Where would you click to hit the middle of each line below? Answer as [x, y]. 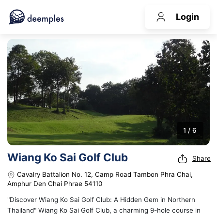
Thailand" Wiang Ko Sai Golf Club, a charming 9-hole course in [104, 210]
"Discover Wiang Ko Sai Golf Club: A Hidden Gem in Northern [101, 199]
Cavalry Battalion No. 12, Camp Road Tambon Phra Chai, [105, 174]
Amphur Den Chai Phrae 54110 [55, 184]
